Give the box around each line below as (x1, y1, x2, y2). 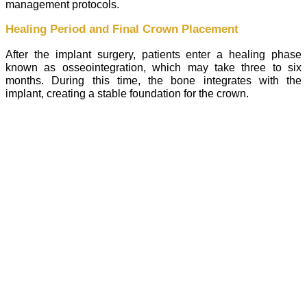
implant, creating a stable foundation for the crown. (5, 86, 249, 99)
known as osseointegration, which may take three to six (5, 60, 302, 73)
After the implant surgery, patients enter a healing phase (5, 47, 302, 60)
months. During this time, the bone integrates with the (5, 73, 302, 86)
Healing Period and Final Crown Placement (5, 22, 238, 36)
